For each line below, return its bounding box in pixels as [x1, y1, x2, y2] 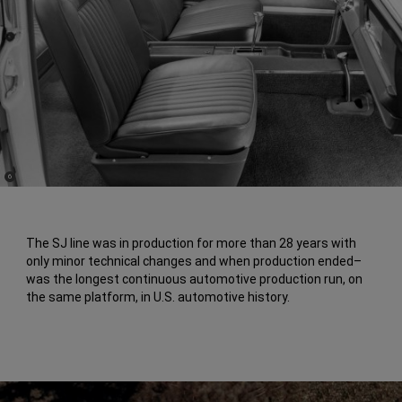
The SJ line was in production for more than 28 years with [26, 236, 357, 251]
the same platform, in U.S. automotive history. [26, 290, 291, 305]
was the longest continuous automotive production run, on [26, 272, 363, 287]
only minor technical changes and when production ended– [26, 254, 363, 269]
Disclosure [6, 179, 39, 188]
